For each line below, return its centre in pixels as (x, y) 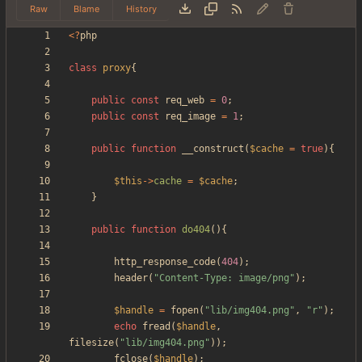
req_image (190, 117)
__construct (213, 149)
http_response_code (165, 262)
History (141, 8)
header (131, 278)
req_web (185, 101)
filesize (91, 343)
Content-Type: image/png (224, 278)
